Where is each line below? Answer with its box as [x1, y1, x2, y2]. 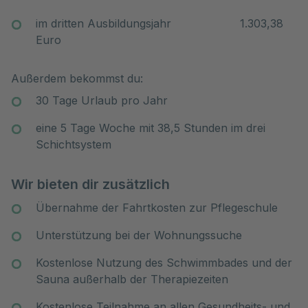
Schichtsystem [36, 137, 111, 151]
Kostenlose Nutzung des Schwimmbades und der [36, 256, 292, 269]
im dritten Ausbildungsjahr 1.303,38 [36, 16, 283, 30]
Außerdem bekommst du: [11, 71, 143, 85]
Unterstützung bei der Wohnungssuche [36, 228, 242, 242]
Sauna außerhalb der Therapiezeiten [36, 272, 228, 286]
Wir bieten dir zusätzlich [11, 176, 170, 192]
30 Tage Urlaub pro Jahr [36, 93, 168, 107]
